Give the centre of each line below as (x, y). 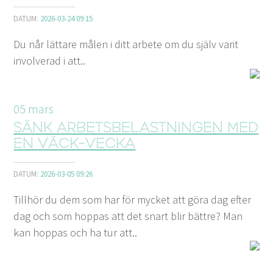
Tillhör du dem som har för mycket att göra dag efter (133, 199)
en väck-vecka (75, 144)
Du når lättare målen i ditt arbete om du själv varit (126, 44)
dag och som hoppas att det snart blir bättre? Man (128, 216)
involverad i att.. (50, 60)
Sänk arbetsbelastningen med (136, 129)
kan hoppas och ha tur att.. (76, 232)
